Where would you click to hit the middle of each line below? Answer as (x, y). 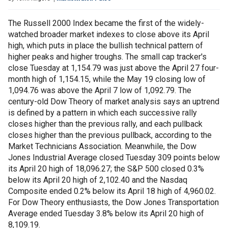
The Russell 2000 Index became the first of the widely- (106, 23)
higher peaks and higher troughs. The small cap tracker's (107, 57)
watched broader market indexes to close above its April (109, 34)
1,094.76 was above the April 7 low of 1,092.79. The (100, 90)
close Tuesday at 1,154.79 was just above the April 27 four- (113, 68)
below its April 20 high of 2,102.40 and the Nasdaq (98, 180)
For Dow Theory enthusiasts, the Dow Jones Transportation (113, 202)
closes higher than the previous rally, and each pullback (105, 124)
